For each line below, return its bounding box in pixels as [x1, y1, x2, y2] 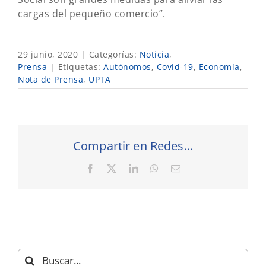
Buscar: [17, 248, 53, 262]
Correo [180, 163, 208, 173]
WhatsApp [158, 163, 201, 173]
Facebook [94, 163, 134, 173]
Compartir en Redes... [72, 138, 194, 154]
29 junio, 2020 [18, 49, 78, 60]
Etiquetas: [58, 61, 103, 72]
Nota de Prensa [18, 74, 83, 85]
